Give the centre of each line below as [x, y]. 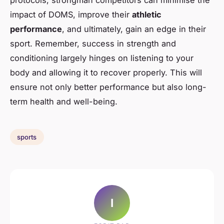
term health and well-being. [64, 102]
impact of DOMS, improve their [71, 15]
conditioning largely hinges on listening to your [102, 58]
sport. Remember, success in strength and [93, 44]
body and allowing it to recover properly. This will [106, 73]
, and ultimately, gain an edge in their [134, 29]
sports [27, 137]
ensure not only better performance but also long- [108, 87]
